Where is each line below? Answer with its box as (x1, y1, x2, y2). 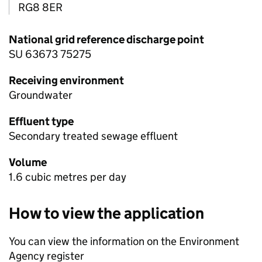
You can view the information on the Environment (9, 235, 239, 249)
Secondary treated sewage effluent (9, 129, 178, 143)
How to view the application (9, 204, 204, 223)
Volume (9, 156, 47, 170)
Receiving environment (9, 74, 124, 88)
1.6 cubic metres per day (9, 170, 126, 184)
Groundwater (9, 88, 73, 102)
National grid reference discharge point (9, 33, 204, 47)
